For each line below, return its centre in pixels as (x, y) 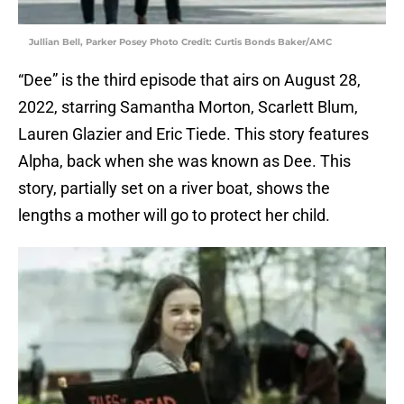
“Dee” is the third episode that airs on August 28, (189, 79)
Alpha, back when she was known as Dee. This (184, 161)
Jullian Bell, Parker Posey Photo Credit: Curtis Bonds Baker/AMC (180, 41)
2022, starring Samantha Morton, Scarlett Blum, (188, 106)
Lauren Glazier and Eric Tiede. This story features (193, 133)
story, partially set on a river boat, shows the (174, 188)
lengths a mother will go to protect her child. (174, 215)
